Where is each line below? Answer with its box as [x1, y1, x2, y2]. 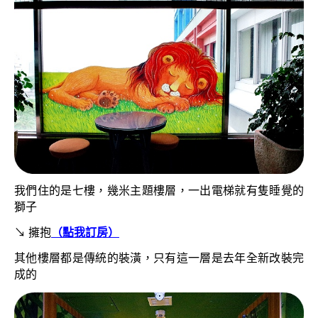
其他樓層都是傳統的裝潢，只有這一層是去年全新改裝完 [14, 252, 304, 265]
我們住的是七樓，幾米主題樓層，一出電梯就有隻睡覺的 [14, 185, 304, 197]
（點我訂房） [51, 226, 119, 239]
